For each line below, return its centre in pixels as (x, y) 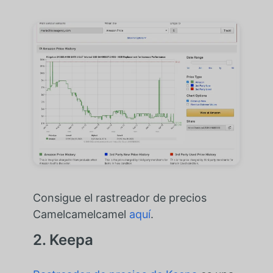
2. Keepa (63, 240)
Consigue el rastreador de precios (119, 198)
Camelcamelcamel (81, 214)
